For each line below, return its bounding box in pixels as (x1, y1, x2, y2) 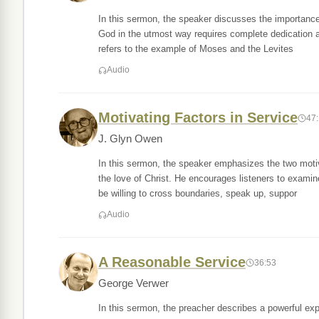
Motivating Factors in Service (98, 110, 298, 125)
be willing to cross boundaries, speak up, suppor (98, 188, 297, 199)
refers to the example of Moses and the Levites (98, 43, 293, 54)
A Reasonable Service (98, 254, 246, 270)
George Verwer (98, 278, 169, 289)
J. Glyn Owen (98, 133, 162, 145)
